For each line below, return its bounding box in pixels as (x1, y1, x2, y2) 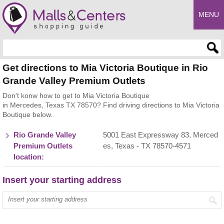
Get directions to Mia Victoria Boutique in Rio (2, 62, 208, 73)
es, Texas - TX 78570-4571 (103, 142, 191, 150)
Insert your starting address (2, 175, 121, 185)
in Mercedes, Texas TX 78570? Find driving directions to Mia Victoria (2, 101, 219, 109)
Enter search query (2, 39, 63, 47)
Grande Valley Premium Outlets (2, 75, 145, 86)
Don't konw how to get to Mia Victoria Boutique (2, 91, 149, 99)
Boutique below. (2, 110, 52, 118)
